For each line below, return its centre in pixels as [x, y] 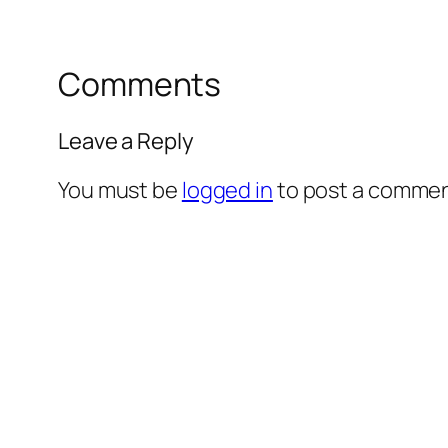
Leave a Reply [126, 140]
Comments [140, 84]
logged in [227, 189]
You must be [120, 189]
